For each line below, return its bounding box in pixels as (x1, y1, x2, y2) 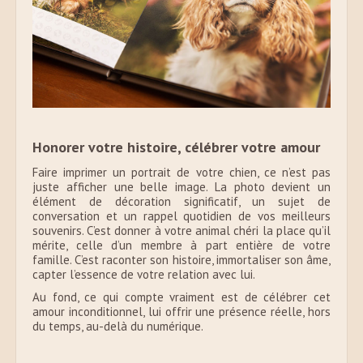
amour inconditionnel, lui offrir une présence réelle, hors (32, 304, 331, 320)
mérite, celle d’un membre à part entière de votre (32, 237, 331, 254)
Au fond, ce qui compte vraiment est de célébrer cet (32, 289, 331, 305)
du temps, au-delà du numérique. (32, 318, 203, 335)
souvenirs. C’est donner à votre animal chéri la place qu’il (32, 223, 331, 239)
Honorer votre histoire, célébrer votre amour (32, 138, 320, 157)
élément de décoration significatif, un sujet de (32, 194, 331, 210)
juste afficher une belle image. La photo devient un (32, 179, 331, 195)
